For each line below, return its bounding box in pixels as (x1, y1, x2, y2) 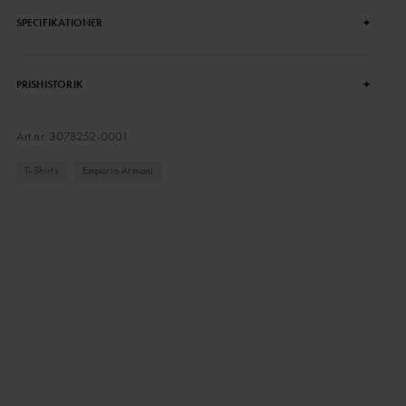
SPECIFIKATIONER (15, 15, 103, 30)
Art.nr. (15, 128, 50, 144)
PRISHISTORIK (15, 77, 83, 92)
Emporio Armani (82, 163, 154, 179)
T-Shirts (24, 163, 58, 179)
